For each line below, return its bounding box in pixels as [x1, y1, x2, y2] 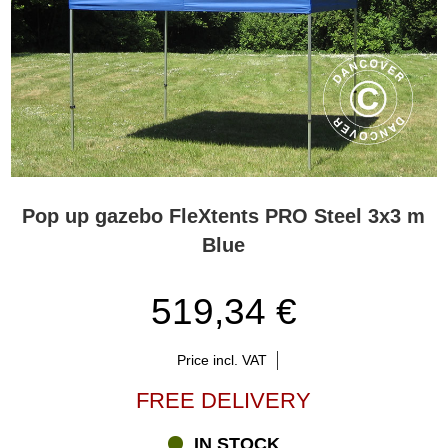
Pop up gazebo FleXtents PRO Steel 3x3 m [22, 205, 426, 228]
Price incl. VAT [176, 351, 267, 368]
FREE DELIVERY [136, 387, 312, 413]
